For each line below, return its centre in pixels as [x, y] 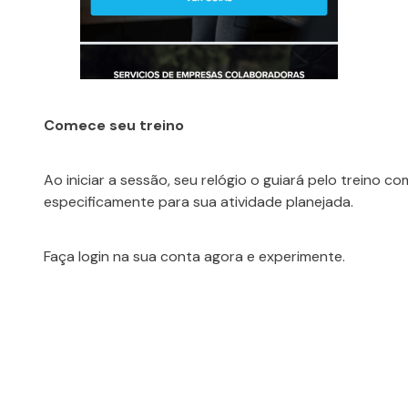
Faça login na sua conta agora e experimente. [194, 257]
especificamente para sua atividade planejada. [199, 202]
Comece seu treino [114, 126]
